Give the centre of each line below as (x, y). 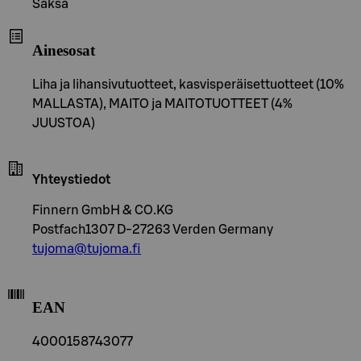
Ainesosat (64, 50)
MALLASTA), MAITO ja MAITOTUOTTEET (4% (162, 104)
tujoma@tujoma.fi (87, 249)
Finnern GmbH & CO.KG (103, 210)
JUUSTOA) (64, 123)
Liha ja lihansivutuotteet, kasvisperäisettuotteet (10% (188, 84)
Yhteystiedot (71, 179)
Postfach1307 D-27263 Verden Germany (153, 229)
